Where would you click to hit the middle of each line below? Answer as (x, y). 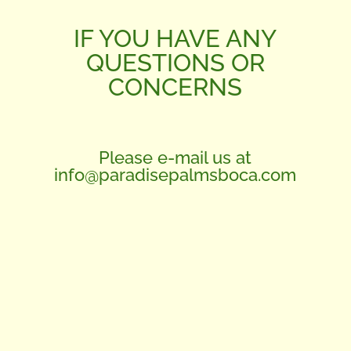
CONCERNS (175, 87)
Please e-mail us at (175, 158)
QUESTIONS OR (175, 63)
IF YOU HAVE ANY (175, 39)
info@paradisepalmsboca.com (175, 175)
